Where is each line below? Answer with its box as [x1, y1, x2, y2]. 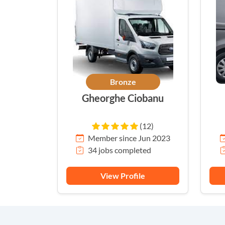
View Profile [100, 171, 145, 180]
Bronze [109, 77, 136, 86]
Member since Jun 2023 [87, 133, 170, 143]
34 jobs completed [87, 145, 151, 155]
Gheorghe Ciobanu [82, 92, 164, 104]
